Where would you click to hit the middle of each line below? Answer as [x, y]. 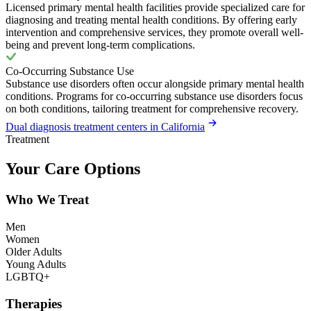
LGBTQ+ [28, 276]
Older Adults [34, 251]
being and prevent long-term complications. [100, 45]
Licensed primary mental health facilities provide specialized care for [155, 8]
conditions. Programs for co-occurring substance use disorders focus [154, 96]
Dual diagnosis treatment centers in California [105, 127]
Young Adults [36, 264]
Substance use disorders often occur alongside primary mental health [155, 84]
